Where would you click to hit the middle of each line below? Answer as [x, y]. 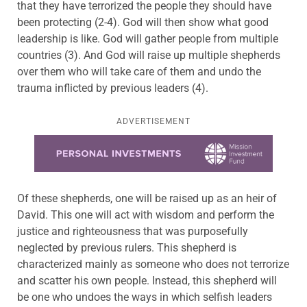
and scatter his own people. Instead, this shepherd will [147, 281]
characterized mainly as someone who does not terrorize [153, 265]
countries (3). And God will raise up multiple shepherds [149, 56]
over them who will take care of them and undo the [139, 72]
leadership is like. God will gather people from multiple [148, 39]
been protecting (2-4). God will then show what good [143, 23]
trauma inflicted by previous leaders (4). [113, 88]
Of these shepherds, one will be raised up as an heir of [147, 199]
